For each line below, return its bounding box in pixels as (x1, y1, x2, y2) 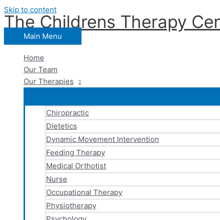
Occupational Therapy (46, 188, 122, 197)
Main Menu (24, 31, 62, 41)
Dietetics (46, 121, 77, 131)
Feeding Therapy (46, 148, 105, 157)
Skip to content (4, 5, 56, 14)
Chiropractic (46, 108, 89, 117)
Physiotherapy (46, 201, 96, 210)
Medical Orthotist (46, 161, 106, 170)
